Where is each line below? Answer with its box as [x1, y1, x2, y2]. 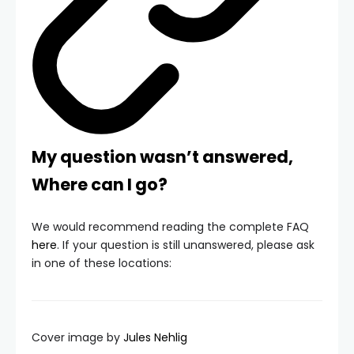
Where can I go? [32, 173, 168, 197]
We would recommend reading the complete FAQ [32, 219, 309, 235]
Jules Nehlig [123, 330, 187, 346]
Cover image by [32, 330, 123, 346]
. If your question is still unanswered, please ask [57, 237, 314, 254]
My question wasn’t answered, [32, 145, 293, 169]
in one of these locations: [32, 255, 171, 272]
